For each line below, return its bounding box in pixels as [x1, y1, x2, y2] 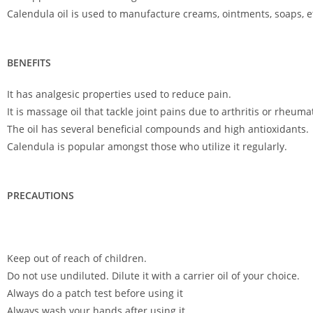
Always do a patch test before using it [7, 286, 183, 300]
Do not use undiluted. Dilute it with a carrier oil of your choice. [7, 269, 300, 282]
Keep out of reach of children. [7, 252, 147, 265]
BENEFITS [7, 56, 51, 69]
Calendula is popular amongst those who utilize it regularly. [7, 140, 287, 153]
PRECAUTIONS [7, 189, 74, 202]
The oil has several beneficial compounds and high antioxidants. [7, 122, 309, 136]
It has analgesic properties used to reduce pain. [7, 87, 231, 101]
